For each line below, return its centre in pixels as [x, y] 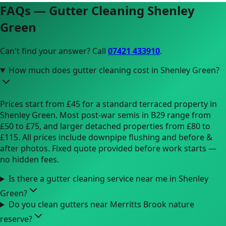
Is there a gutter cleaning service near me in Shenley [108, 179]
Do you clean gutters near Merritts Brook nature [101, 205]
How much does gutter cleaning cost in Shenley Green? [114, 70]
